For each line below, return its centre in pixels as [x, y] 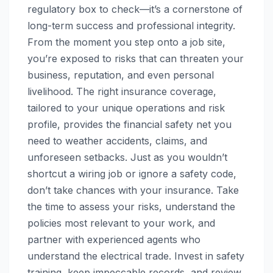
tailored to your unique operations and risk [126, 108]
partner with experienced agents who [114, 239]
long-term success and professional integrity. [131, 25]
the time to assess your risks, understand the [131, 206]
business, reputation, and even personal [121, 75]
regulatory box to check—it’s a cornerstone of [135, 9]
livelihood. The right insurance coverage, [122, 91]
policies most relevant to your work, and [121, 223]
